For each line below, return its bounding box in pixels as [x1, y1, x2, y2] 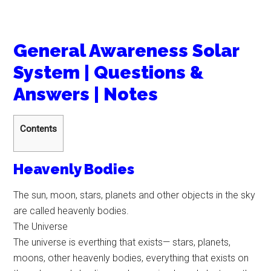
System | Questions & [13, 62, 204, 83]
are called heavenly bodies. [13, 205, 129, 217]
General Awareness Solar [13, 40, 240, 61]
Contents [20, 123, 57, 134]
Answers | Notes [13, 83, 158, 105]
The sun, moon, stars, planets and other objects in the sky [13, 189, 256, 201]
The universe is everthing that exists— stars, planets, [13, 237, 231, 249]
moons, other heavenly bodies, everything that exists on [13, 252, 249, 264]
